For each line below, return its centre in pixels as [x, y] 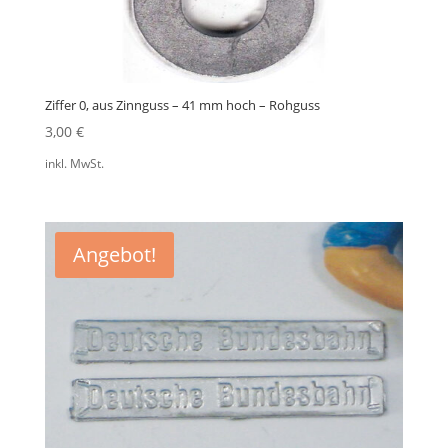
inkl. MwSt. [74, 162]
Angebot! [114, 254]
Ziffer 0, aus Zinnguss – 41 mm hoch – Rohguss [182, 105]
